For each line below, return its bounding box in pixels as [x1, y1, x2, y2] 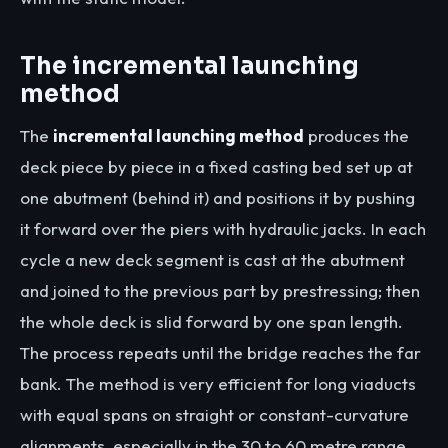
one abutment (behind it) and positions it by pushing [20, 187, 415, 209]
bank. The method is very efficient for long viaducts [20, 373, 416, 395]
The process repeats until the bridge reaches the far [20, 342, 421, 364]
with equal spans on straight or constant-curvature [20, 404, 409, 426]
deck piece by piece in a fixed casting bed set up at [20, 156, 413, 178]
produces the [304, 125, 409, 147]
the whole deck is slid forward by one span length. [20, 311, 403, 333]
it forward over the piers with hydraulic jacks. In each [20, 218, 426, 240]
